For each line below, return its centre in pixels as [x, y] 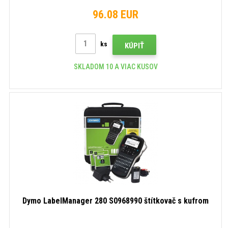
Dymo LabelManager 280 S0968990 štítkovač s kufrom [116, 201]
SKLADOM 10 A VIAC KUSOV [116, 66]
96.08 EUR [116, 14]
